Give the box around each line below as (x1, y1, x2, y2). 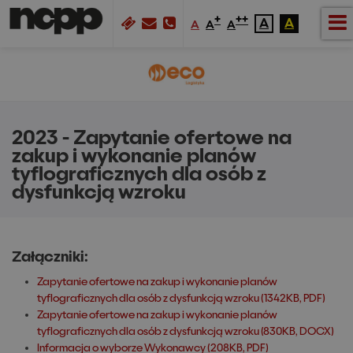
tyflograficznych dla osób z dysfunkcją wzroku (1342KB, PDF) (37, 292, 325, 304)
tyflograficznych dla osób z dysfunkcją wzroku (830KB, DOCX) (37, 325, 334, 337)
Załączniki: (12, 248, 88, 265)
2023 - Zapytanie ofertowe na (12, 127, 292, 148)
